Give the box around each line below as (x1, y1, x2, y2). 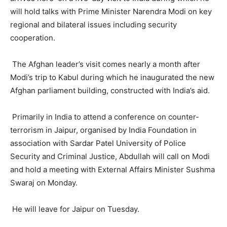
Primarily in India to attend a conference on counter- (12, 111, 199, 122)
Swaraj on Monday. (10, 177, 78, 187)
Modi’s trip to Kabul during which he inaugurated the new (10, 72, 214, 82)
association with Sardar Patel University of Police (10, 138, 186, 148)
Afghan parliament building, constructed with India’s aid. (10, 85, 210, 95)
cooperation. (10, 32, 55, 43)
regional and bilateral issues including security (10, 19, 177, 29)
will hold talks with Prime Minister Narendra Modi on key (10, 6, 212, 16)
